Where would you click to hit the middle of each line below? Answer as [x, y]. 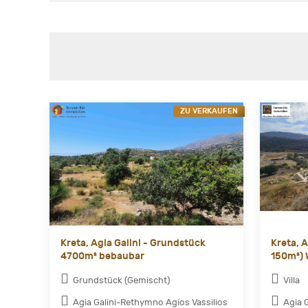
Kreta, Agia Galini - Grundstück [133, 243]
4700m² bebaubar [102, 256]
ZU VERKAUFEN [209, 111]
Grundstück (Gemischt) [122, 280]
